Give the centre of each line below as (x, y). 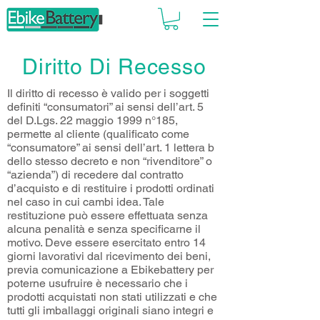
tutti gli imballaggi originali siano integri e (110, 311)
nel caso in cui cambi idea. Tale (86, 202)
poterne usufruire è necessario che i (97, 284)
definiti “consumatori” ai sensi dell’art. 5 (105, 107)
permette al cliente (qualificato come (98, 134)
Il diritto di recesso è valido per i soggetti (108, 94)
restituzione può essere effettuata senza (107, 216)
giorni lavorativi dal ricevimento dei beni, (109, 256)
